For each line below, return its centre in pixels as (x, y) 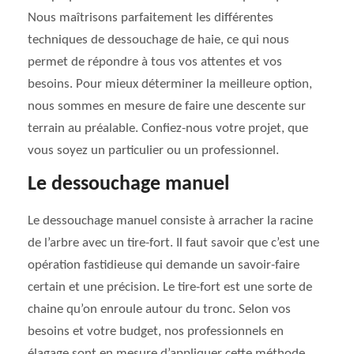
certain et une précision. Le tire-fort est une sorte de (170, 287)
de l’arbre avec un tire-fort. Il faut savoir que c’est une (173, 243)
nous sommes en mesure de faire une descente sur (167, 106)
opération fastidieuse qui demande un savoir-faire (164, 265)
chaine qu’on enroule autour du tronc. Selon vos (159, 309)
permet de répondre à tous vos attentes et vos (155, 62)
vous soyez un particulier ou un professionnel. (153, 151)
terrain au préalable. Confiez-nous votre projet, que (168, 128)
